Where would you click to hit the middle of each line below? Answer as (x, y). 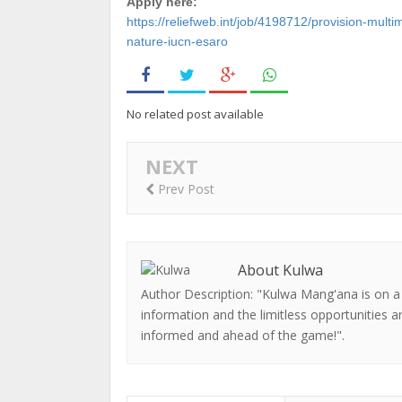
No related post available (195, 114)
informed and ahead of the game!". (243, 335)
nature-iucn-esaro (177, 41)
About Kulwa (280, 270)
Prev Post (184, 189)
